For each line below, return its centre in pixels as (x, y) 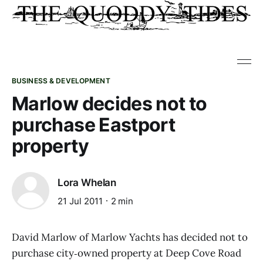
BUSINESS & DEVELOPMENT (61, 81)
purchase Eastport (94, 125)
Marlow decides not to (109, 104)
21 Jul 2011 (80, 201)
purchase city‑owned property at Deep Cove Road (127, 253)
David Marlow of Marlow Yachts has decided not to (130, 237)
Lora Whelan (87, 183)
